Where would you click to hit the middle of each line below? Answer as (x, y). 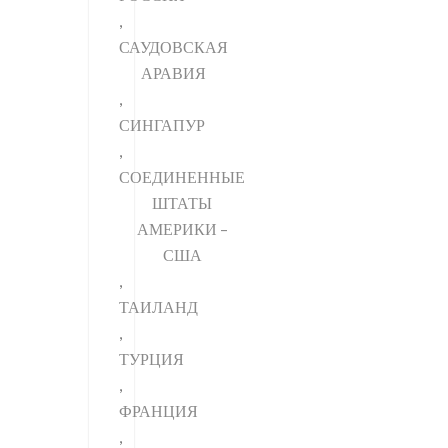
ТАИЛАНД (158, 306)
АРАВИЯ (173, 72)
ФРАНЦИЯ (158, 410)
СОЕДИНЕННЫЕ (182, 176)
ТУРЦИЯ (151, 358)
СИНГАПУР (162, 124)
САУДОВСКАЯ (173, 46)
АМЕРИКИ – (182, 228)
